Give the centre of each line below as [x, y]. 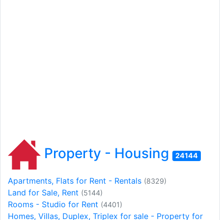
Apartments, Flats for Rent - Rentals [76, 181]
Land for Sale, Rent [44, 193]
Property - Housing [107, 153]
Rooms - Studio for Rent [54, 205]
